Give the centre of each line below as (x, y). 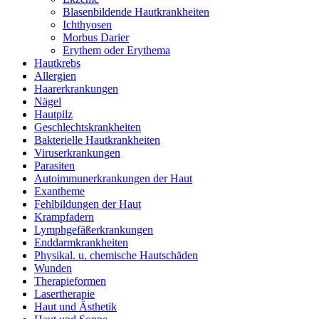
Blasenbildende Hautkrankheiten (136, 12)
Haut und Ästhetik (75, 307)
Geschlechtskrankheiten (88, 127)
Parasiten (54, 166)
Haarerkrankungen (76, 89)
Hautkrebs (57, 63)
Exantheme (59, 191)
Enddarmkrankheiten (81, 242)
